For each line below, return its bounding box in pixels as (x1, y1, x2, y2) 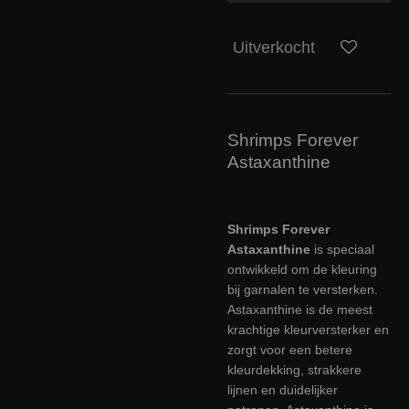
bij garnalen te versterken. (227, 281, 378, 297)
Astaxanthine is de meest (227, 301, 372, 317)
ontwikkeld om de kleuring (227, 261, 377, 277)
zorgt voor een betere (227, 341, 352, 357)
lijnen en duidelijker (227, 382, 338, 397)
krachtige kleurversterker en (227, 321, 389, 337)
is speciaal (310, 241, 374, 257)
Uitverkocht (233, 37, 315, 57)
